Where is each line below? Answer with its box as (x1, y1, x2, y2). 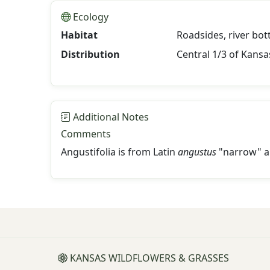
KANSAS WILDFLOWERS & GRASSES (67, 251, 229, 265)
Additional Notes (71, 110, 149, 124)
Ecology (71, 10, 108, 24)
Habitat (61, 28, 98, 42)
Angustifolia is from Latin (61, 145, 178, 159)
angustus (178, 145, 216, 159)
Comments (61, 127, 111, 140)
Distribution (61, 48, 120, 61)
